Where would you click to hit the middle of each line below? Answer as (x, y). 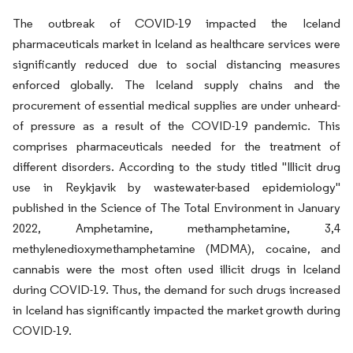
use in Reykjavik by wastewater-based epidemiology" (176, 187)
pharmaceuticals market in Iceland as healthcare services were (176, 44)
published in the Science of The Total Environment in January (176, 208)
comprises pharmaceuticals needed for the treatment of (176, 146)
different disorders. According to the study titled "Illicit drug (176, 167)
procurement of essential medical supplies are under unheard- (176, 105)
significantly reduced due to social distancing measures (176, 64)
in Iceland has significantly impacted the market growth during (176, 310)
